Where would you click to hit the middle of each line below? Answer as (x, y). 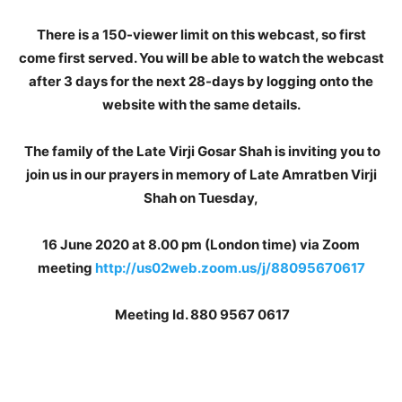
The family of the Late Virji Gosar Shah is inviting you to (202, 151)
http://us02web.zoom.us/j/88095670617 (230, 268)
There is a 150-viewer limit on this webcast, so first (201, 35)
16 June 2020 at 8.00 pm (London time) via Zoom (201, 245)
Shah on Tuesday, (201, 198)
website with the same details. (201, 105)
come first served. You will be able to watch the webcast (201, 58)
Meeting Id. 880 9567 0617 (202, 315)
